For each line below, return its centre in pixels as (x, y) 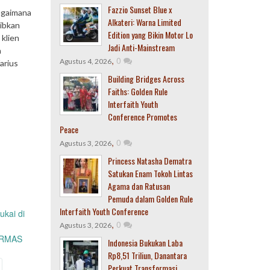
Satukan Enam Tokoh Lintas (150, 173)
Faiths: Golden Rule (137, 91)
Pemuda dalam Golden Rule (150, 199)
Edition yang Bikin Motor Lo (150, 35)
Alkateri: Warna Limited (144, 22)
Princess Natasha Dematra (149, 161)
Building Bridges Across (146, 79)
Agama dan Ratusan (139, 186)
